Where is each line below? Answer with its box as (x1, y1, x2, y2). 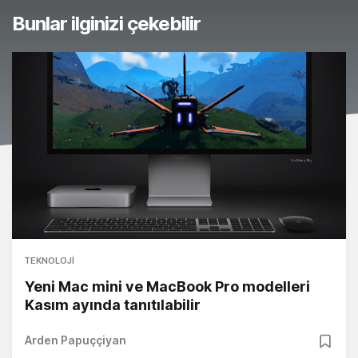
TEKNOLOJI (24, 255, 74, 267)
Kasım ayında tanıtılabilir (25, 296, 201, 314)
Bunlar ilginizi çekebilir (12, 12, 201, 36)
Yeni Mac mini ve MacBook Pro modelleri (25, 278, 310, 296)
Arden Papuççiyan (25, 333, 126, 348)
